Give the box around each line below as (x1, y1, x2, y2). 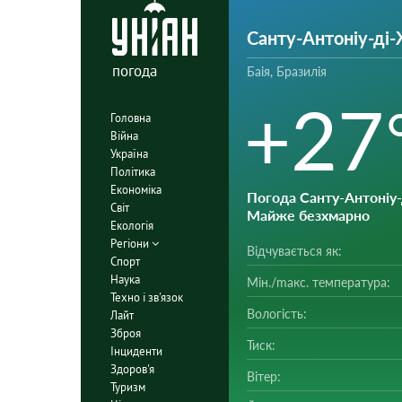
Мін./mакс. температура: (246, 275, 390, 290)
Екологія (109, 217, 153, 233)
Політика (109, 163, 155, 179)
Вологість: (246, 306, 307, 321)
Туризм (109, 379, 145, 395)
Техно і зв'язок (109, 289, 183, 305)
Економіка (109, 181, 162, 197)
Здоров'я (109, 361, 154, 377)
